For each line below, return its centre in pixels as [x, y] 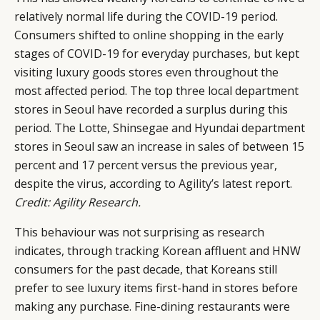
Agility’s [199, 183]
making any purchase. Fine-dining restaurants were [152, 306]
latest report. [256, 183]
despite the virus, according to [96, 183]
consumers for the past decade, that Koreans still [146, 269]
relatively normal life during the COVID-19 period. [146, 16]
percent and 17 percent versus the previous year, [146, 165]
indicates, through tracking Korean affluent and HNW [157, 250]
